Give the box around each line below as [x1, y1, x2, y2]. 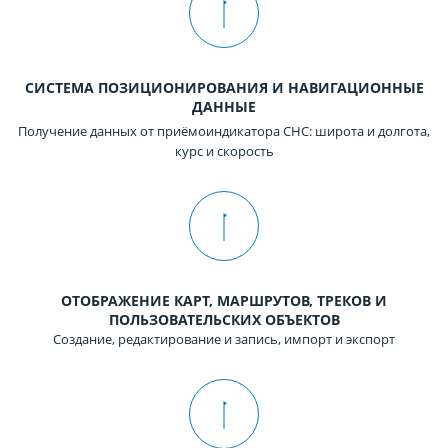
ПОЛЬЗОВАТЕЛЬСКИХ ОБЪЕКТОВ [108, 310, 340, 330]
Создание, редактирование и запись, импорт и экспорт [53, 330, 395, 349]
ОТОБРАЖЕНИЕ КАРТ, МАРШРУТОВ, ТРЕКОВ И [61, 291, 387, 311]
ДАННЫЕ [192, 97, 256, 117]
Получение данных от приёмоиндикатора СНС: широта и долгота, [18, 122, 430, 141]
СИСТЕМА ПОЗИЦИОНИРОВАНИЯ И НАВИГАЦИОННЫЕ [24, 78, 424, 98]
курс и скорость [174, 142, 274, 161]
